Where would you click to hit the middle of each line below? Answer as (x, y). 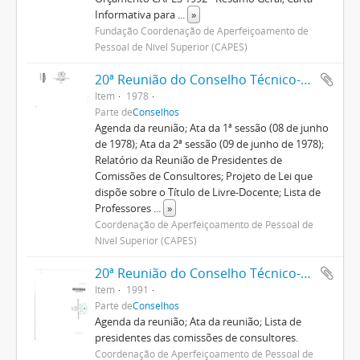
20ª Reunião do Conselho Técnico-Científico (305, 273)
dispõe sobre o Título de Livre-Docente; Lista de (207, 192)
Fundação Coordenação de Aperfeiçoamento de (201, 31)
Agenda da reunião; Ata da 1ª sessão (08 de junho (211, 128)
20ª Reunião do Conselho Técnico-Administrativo (305, 80)
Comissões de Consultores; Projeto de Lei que (203, 176)
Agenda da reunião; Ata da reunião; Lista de (198, 321)
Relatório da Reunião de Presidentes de (188, 160)
